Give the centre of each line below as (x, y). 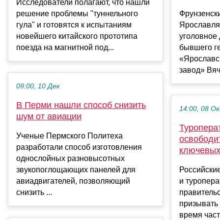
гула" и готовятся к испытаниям (74, 25)
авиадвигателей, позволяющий (73, 181)
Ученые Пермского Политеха (69, 136)
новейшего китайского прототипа (77, 36)
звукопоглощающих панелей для (76, 169)
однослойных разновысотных (70, 158)
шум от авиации (49, 116)
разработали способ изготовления (79, 147)
